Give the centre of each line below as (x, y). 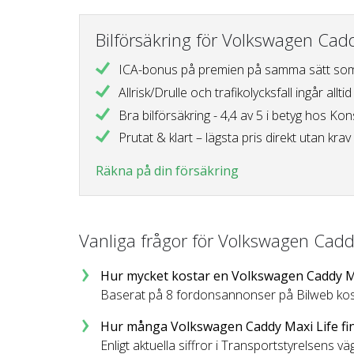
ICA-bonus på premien (183, 70)
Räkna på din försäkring (167, 171)
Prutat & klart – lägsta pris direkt (209, 138)
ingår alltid (323, 92)
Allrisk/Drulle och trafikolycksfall (207, 92)
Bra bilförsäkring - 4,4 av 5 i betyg (211, 115)
